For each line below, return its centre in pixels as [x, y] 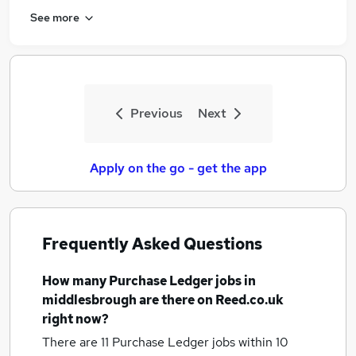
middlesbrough [89, 300]
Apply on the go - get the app [178, 168]
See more [55, 17]
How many [75, 281]
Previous [156, 113]
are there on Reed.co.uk [210, 300]
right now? [75, 319]
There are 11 [77, 342]
